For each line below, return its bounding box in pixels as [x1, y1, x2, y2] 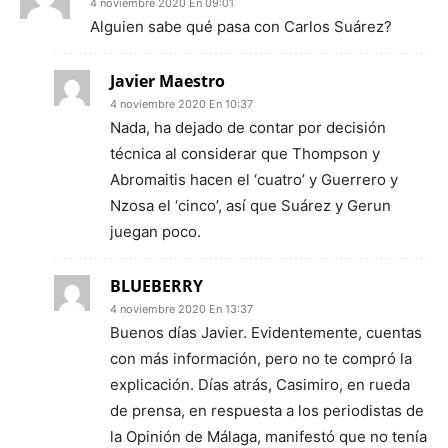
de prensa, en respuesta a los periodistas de [110, 401, 424, 420]
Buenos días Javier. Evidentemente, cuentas [110, 323, 422, 342]
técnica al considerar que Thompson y [110, 144, 380, 163]
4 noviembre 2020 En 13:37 [110, 302, 253, 316]
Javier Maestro [110, 70, 225, 92]
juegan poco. [110, 222, 201, 241]
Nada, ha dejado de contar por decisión [110, 118, 386, 137]
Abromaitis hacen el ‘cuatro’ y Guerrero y [110, 170, 398, 189]
